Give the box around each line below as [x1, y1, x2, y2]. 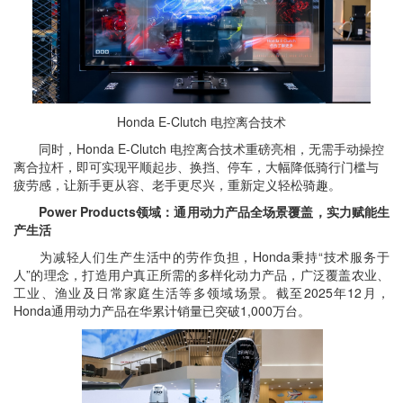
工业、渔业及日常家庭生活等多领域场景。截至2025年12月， [13, 283, 390, 301]
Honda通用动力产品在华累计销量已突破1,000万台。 [13, 301, 310, 319]
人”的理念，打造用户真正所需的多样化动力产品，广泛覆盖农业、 [13, 265, 390, 283]
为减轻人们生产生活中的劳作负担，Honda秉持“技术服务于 [13, 247, 390, 265]
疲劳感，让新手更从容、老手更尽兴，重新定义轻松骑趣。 [13, 175, 341, 193]
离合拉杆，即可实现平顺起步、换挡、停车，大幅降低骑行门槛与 [13, 157, 379, 175]
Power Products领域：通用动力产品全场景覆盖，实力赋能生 [13, 202, 390, 220]
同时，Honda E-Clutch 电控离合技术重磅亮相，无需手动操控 [13, 139, 384, 157]
